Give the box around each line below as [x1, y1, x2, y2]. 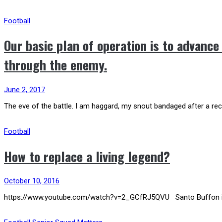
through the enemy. [4, 55, 107, 75]
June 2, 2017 [4, 85, 45, 95]
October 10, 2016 [4, 176, 59, 186]
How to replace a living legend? [4, 146, 170, 166]
